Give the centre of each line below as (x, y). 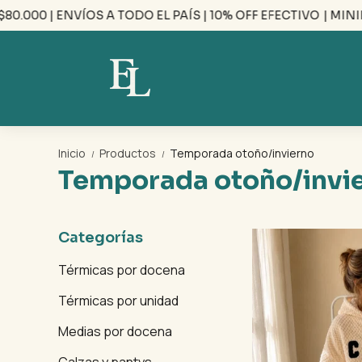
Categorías (101, 238)
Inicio (73, 153)
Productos (129, 153)
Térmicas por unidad (118, 301)
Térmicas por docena (122, 270)
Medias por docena (115, 331)
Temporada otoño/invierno (242, 153)
